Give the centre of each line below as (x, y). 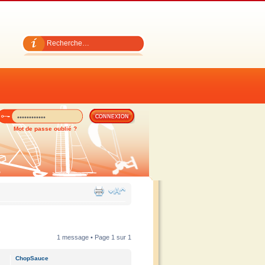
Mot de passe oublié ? (45, 129)
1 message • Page (84, 237)
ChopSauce (32, 258)
